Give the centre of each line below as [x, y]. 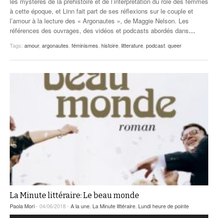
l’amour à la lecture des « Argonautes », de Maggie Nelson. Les [99, 21]
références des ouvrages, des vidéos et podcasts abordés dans [99, 31]
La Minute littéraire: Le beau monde [74, 195]
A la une [80, 206]
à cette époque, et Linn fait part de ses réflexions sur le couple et [101, 11]
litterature [132, 45]
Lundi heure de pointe [163, 206]
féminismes [85, 45]
